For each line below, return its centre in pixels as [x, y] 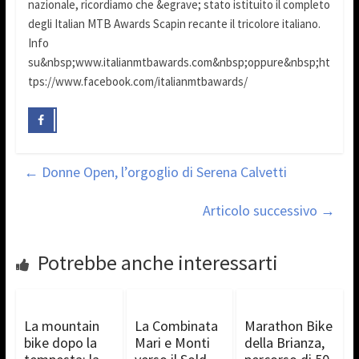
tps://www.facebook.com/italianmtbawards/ [137, 82]
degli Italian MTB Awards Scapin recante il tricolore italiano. [174, 24]
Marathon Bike [289, 325]
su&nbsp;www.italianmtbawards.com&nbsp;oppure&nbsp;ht [179, 63]
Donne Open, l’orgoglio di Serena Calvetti [162, 171]
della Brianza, [285, 342]
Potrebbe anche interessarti [157, 262]
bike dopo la [60, 342]
